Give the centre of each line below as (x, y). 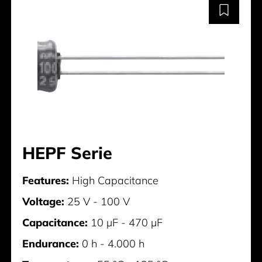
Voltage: (44, 201)
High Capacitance (114, 180)
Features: (46, 180)
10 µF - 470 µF (125, 222)
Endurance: (51, 243)
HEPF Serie (68, 152)
